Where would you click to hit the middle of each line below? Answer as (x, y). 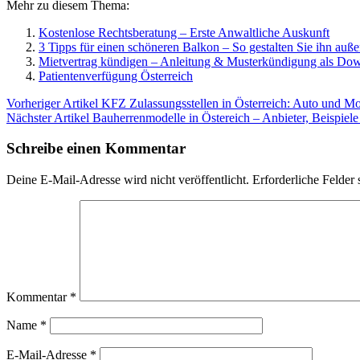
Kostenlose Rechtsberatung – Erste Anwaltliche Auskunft (184, 32)
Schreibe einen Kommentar (96, 149)
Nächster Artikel (48, 117)
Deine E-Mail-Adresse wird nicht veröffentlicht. (128, 180)
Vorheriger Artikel (52, 103)
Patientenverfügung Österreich (116, 76)
